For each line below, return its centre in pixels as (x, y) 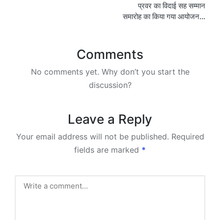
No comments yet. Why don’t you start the (110, 71)
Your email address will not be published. (92, 136)
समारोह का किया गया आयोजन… (164, 16)
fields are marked (108, 150)
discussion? (110, 85)
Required (188, 136)
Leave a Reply (110, 119)
